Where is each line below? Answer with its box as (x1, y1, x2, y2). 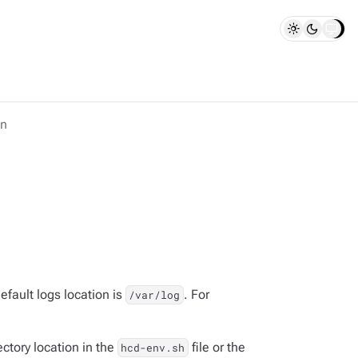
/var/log (129, 288, 181, 302)
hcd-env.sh (121, 340, 185, 355)
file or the (188, 340, 245, 355)
